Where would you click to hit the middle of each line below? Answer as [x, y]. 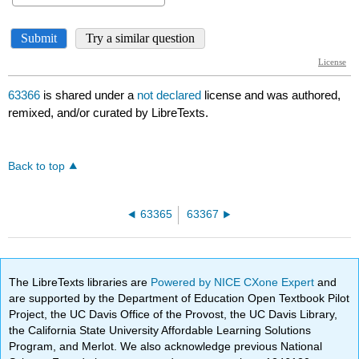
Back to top [37, 167]
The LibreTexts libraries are [80, 282]
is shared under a [89, 95]
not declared [171, 95]
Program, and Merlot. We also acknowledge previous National [166, 346]
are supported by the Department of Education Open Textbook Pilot [179, 298]
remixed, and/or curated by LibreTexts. [109, 113]
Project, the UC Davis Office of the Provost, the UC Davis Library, [173, 314]
